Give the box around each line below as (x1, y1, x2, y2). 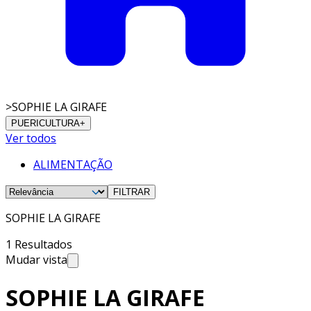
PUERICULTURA (11, 117, 80, 128)
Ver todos (6, 130, 56, 146)
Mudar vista (6, 251, 67, 267)
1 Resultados (6, 236, 72, 252)
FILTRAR (113, 186, 150, 197)
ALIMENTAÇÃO (33, 156, 112, 172)
